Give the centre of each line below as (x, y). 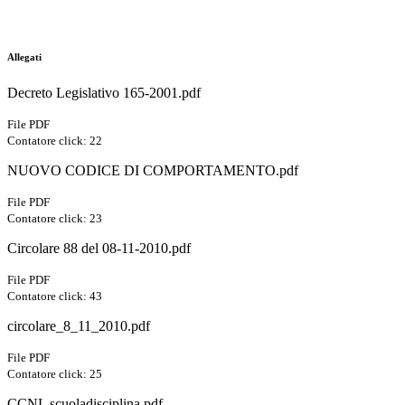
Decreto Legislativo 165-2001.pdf (104, 93)
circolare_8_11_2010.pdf (79, 326)
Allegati (24, 57)
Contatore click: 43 (55, 297)
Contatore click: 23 (55, 219)
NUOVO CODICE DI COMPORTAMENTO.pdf (153, 171)
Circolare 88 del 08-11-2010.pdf (99, 249)
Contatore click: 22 (55, 141)
